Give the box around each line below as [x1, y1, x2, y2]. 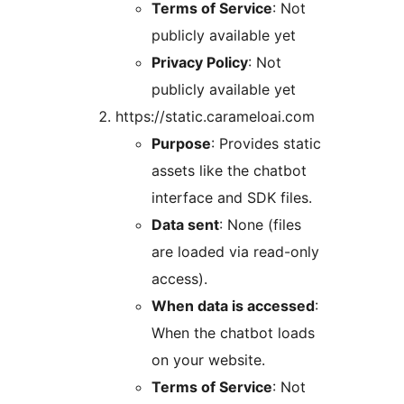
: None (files [219, 216, 301, 234]
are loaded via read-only [151, 243, 319, 262]
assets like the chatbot [151, 161, 307, 180]
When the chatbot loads [151, 324, 315, 343]
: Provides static [211, 134, 321, 153]
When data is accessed [151, 297, 315, 316]
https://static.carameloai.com [115, 107, 315, 126]
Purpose [151, 134, 211, 153]
